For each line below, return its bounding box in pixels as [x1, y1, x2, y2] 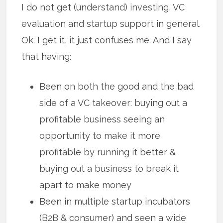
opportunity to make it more [39, 130, 161, 141]
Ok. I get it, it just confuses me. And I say [21, 34, 192, 45]
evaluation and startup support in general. [21, 18, 201, 29]
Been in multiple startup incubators [39, 196, 191, 207]
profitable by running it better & [39, 146, 176, 157]
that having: [21, 51, 72, 62]
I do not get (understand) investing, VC [21, 1, 185, 12]
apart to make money [39, 179, 132, 190]
